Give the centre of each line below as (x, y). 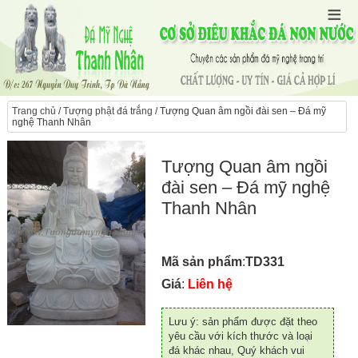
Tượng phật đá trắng (107, 111)
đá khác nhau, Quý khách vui (237, 350)
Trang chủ (34, 111)
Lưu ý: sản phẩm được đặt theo (243, 322)
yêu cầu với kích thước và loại (241, 336)
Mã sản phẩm (202, 262)
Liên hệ (209, 284)
